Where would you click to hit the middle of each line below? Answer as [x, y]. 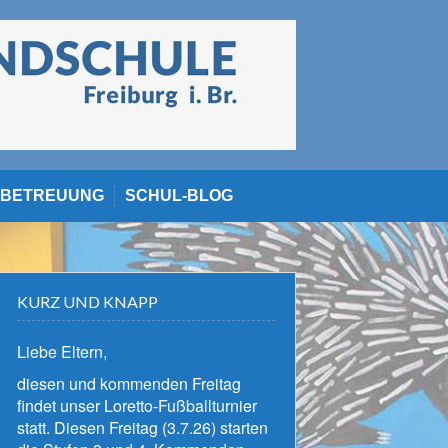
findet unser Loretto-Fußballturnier [137, 406]
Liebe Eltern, [62, 352]
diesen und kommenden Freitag [129, 384]
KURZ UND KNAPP [87, 302]
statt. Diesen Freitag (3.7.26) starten [142, 428]
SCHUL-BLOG [179, 196]
